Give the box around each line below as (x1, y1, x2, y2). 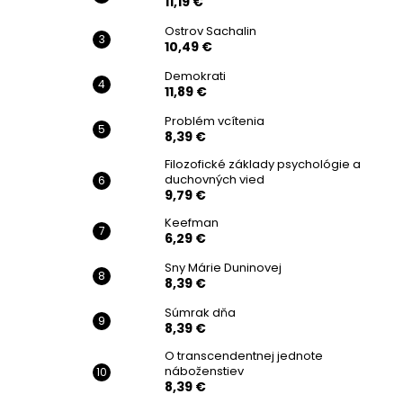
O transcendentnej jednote (165, 347, 323, 364)
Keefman (165, 214, 219, 231)
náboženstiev (165, 363, 244, 380)
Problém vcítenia (165, 112, 264, 130)
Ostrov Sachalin (165, 22, 256, 40)
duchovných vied (165, 171, 264, 188)
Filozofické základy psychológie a (165, 156, 361, 173)
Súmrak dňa (165, 304, 236, 321)
